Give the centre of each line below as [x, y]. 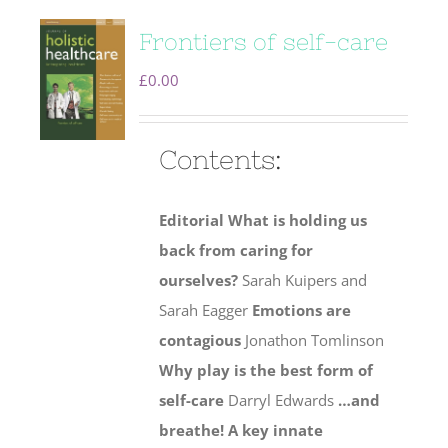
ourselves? [199, 280]
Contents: [221, 160]
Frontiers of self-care [264, 42]
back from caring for [236, 250]
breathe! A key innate [241, 430]
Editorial [192, 220]
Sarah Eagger [206, 310]
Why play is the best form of [266, 370]
